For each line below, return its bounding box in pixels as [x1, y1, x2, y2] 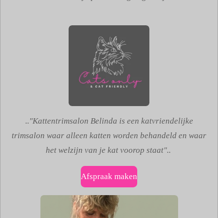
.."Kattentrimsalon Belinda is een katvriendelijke [25, 116, 193, 126]
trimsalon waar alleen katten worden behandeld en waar [12, 131, 206, 141]
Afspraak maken [81, 171, 137, 181]
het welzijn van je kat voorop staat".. [45, 145, 171, 155]
